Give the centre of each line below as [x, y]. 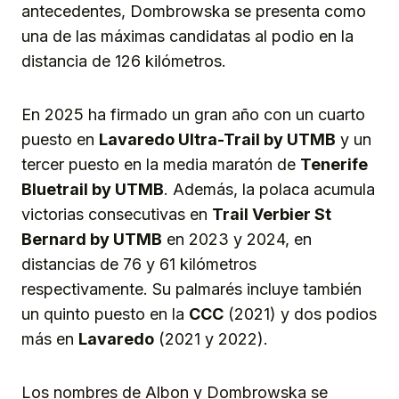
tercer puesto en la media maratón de [161, 165]
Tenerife [334, 165]
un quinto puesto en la [105, 314]
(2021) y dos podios [300, 314]
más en [50, 339]
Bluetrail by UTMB [93, 190]
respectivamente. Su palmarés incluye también [191, 289]
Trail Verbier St [272, 215]
